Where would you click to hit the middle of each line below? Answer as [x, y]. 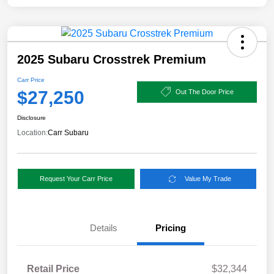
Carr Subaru [68, 133]
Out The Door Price [204, 91]
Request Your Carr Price [76, 179]
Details [103, 228]
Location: [32, 133]
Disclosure [31, 118]
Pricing [171, 228]
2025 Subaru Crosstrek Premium [112, 60]
